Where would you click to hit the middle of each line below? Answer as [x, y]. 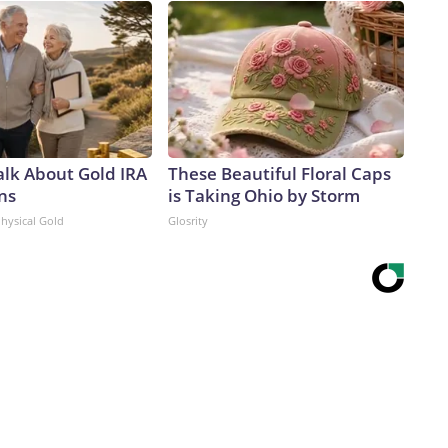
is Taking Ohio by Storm [264, 196]
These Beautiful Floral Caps [279, 174]
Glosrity [188, 221]
